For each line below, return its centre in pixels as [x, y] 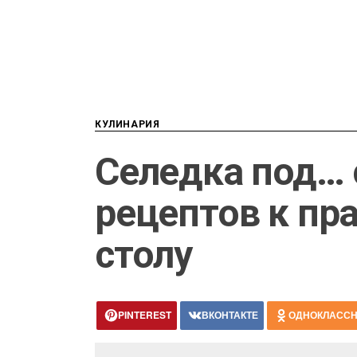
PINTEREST [145, 315]
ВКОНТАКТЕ [230, 315]
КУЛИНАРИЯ [127, 125]
